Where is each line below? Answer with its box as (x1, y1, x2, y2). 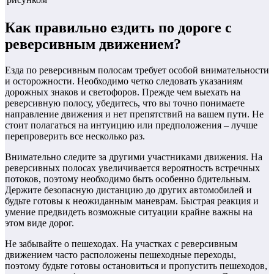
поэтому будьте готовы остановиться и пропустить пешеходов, (5, 260, 267, 271)
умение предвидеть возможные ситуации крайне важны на (5, 206, 253, 217)
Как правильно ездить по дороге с (5, 20, 232, 36)
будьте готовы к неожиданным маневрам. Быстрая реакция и (5, 195, 259, 206)
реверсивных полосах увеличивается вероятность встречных (5, 162, 260, 173)
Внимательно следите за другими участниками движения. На (5, 151, 262, 162)
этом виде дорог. (5, 217, 74, 228)
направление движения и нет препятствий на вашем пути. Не (5, 108, 264, 119)
